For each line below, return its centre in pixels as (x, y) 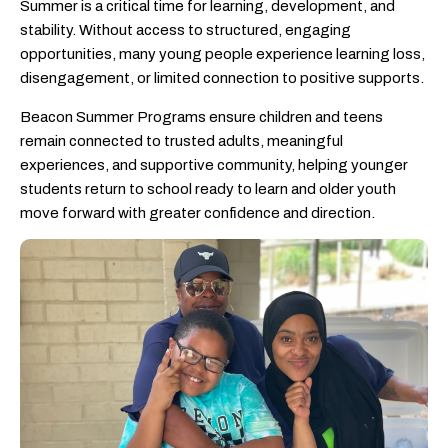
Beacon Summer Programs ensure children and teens (201, 116)
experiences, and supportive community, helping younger (214, 164)
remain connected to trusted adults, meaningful (181, 140)
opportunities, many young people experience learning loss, (222, 54)
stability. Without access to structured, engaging (185, 30)
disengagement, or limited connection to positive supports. (222, 78)
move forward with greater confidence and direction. (197, 212)
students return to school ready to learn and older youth (208, 188)
